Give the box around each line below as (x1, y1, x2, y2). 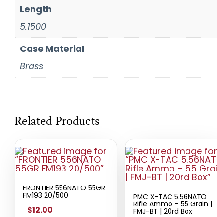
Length (20, 2, 52, 15)
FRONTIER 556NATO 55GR (23, 183, 105, 193)
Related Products (15, 113, 100, 128)
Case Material (20, 42, 84, 55)
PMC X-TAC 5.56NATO (133, 191, 207, 201)
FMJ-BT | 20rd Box (133, 206, 192, 216)
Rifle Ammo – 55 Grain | (133, 199, 212, 209)
